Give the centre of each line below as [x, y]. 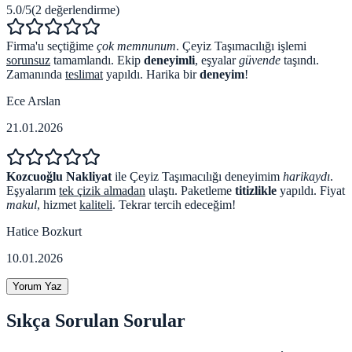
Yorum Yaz [37, 286]
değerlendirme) [81, 9]
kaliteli [96, 204]
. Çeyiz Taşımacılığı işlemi [241, 46]
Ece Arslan [33, 101]
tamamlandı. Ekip [97, 60]
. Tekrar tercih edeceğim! [174, 204]
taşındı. [300, 60]
